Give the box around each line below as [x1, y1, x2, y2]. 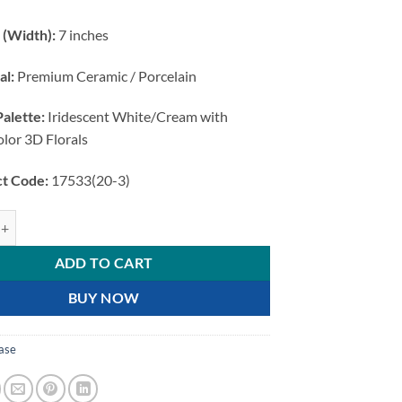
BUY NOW [67, 290, 140, 307]
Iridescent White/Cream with [45, 108, 229, 126]
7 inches [56, 25, 109, 43]
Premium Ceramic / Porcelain [14, 66, 197, 84]
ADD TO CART [54, 255, 153, 272]
